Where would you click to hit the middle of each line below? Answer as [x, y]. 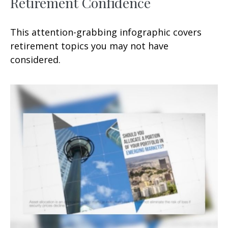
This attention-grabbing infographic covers [106, 32]
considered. [35, 59]
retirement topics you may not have [89, 46]
